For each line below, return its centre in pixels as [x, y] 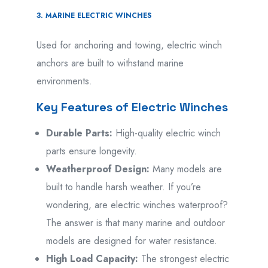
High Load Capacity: [92, 259]
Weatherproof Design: [98, 169]
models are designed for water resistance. [131, 241]
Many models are [185, 169]
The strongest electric [183, 259]
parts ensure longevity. [91, 151]
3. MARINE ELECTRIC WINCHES [94, 16]
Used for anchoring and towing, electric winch [129, 45]
